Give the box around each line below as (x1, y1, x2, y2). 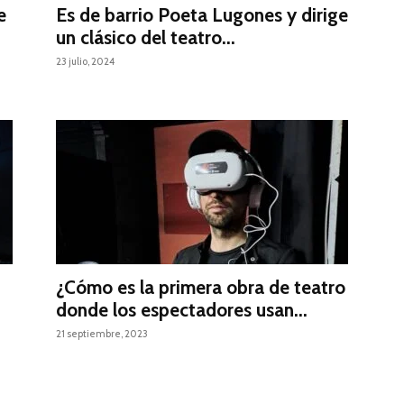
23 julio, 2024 (56, 55, 115, 69)
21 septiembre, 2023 (56, 327, 148, 341)
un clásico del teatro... (56, 26, 235, 50)
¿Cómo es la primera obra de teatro (56, 276, 345, 299)
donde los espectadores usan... (56, 298, 308, 322)
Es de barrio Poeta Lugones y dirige (56, 4, 348, 27)
